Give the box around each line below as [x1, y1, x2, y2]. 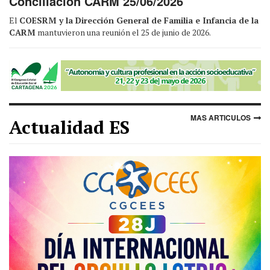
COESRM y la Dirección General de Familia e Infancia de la [19, 14, 259, 26]
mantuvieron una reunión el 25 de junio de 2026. [36, 26, 211, 38]
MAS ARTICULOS [190, 112, 251, 124]
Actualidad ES [9, 115, 130, 140]
